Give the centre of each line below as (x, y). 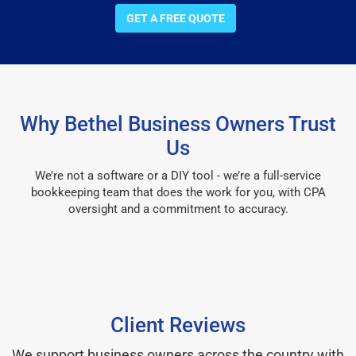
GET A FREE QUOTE (176, 18)
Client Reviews (178, 325)
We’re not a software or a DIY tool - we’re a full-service (178, 175)
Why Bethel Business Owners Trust (178, 124)
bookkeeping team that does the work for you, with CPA (178, 192)
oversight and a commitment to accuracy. (178, 209)
